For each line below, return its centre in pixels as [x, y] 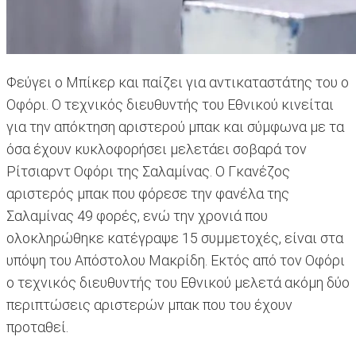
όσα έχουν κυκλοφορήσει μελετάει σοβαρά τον [157, 149]
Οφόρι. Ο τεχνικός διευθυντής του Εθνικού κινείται [170, 105]
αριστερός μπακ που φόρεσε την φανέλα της [148, 194]
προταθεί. [37, 327]
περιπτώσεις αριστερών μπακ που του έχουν [149, 305]
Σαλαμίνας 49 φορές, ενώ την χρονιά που [137, 216]
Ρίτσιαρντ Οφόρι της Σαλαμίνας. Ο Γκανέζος [148, 172]
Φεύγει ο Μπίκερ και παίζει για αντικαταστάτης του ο [178, 83]
